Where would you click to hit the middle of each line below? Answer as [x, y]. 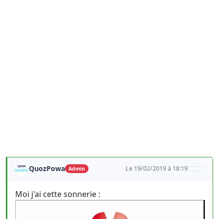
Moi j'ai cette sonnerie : [58, 194]
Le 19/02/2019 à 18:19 [157, 168]
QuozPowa [47, 168]
